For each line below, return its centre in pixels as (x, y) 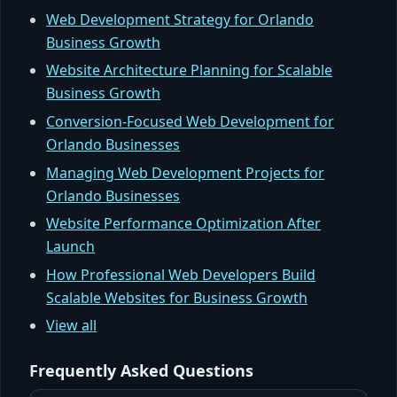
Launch (71, 247)
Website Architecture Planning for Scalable (190, 70)
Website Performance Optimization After (184, 224)
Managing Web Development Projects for (186, 172)
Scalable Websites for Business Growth (177, 297)
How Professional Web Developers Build (181, 274)
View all (72, 326)
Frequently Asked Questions (141, 371)
